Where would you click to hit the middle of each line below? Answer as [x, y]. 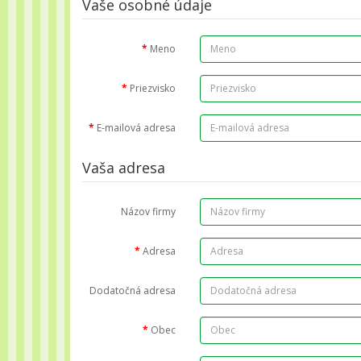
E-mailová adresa [137, 127]
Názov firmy [149, 211]
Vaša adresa [124, 167]
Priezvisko [153, 88]
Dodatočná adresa [133, 290]
